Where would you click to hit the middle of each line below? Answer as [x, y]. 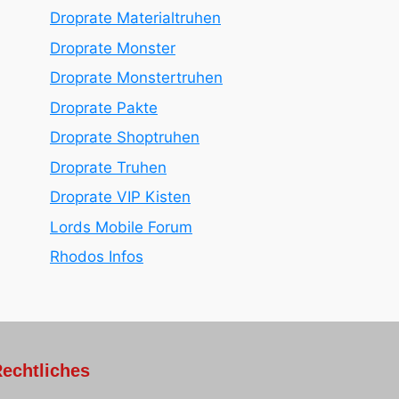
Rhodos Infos [97, 256]
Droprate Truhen [108, 167]
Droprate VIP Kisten [120, 197]
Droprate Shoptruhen [125, 137]
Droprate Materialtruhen [135, 18]
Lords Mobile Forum [121, 227]
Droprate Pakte [104, 107]
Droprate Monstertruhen [136, 77]
